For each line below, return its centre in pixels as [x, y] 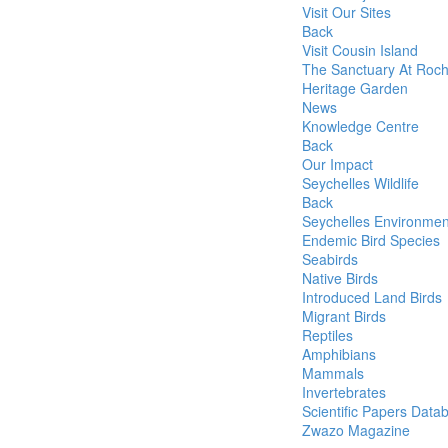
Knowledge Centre [360, 126]
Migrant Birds [344, 316]
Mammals [333, 373]
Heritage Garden [355, 88]
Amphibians [339, 354]
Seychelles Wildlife [360, 183]
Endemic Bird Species [371, 240]
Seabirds [330, 259]
